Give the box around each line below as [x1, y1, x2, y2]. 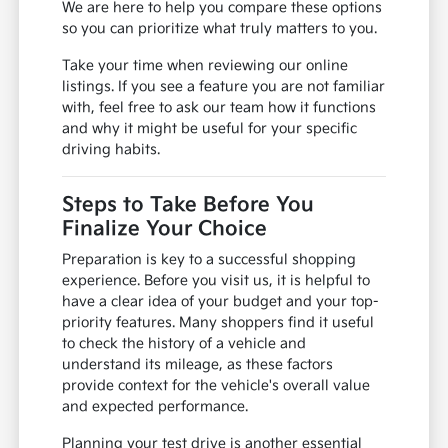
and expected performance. [62, 397, 249, 415]
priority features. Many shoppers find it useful [62, 313, 375, 331]
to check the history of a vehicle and [62, 334, 307, 352]
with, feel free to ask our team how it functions [62, 98, 377, 116]
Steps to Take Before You [62, 192, 315, 217]
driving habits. [62, 140, 161, 158]
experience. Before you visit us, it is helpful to [62, 271, 371, 289]
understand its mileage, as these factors [62, 355, 334, 373]
